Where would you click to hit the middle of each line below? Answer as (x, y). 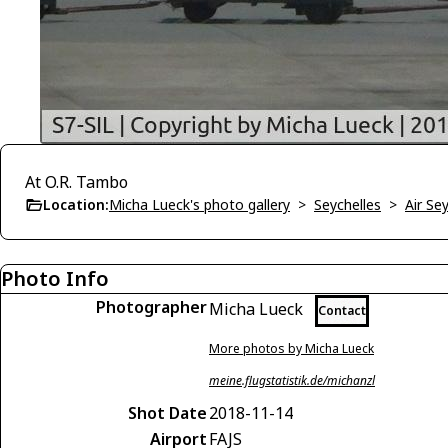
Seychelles (347, 204)
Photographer (151, 307)
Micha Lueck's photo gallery (199, 204)
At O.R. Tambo (76, 182)
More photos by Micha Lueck (291, 348)
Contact (342, 310)
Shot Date (167, 413)
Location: (76, 204)
